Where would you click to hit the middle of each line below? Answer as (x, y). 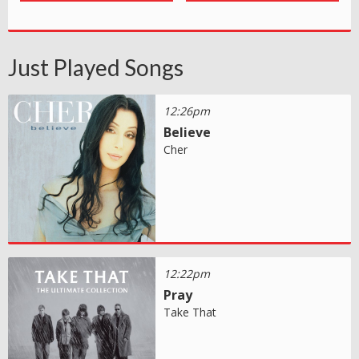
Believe (188, 133)
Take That (190, 313)
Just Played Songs (96, 68)
